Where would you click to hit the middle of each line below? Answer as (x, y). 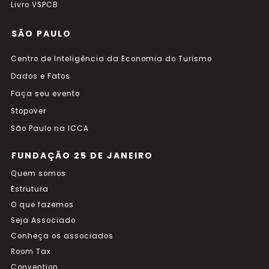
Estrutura (30, 189)
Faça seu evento (45, 94)
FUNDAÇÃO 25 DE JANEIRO (82, 156)
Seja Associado (43, 220)
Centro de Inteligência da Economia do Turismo (111, 59)
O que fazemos (42, 205)
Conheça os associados (62, 236)
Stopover (29, 111)
